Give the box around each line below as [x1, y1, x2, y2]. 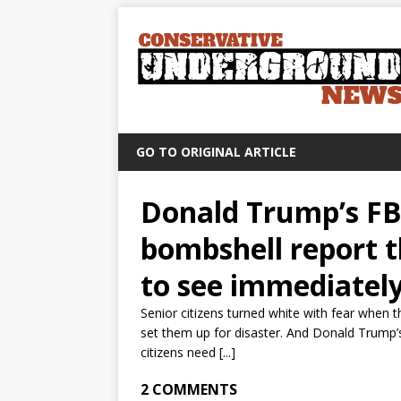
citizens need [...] [141, 344, 235, 361]
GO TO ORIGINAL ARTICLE [136, 143, 296, 160]
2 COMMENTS [141, 380, 237, 399]
